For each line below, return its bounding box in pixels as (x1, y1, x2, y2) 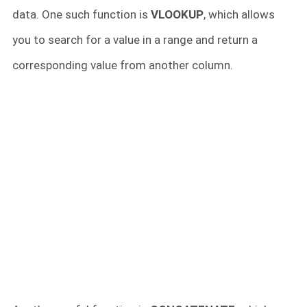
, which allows (204, 7, 275, 21)
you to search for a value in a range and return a (12, 32, 258, 47)
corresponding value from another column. (12, 58, 233, 72)
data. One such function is (12, 7, 151, 21)
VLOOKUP (151, 7, 204, 21)
